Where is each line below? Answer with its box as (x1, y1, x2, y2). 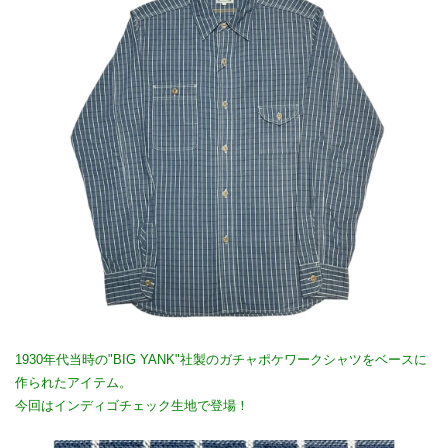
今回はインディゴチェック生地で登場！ (15, 397, 249, 413)
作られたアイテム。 (15, 374, 132, 390)
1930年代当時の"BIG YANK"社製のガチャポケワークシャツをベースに (15, 351, 427, 367)
